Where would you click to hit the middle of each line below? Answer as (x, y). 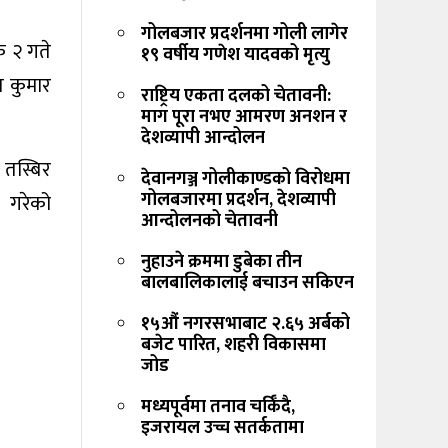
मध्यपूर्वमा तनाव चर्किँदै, (218, 407)
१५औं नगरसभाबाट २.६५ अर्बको (245, 324)
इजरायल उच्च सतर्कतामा (222, 428)
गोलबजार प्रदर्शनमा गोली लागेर (244, 34)
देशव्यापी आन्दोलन (203, 138)
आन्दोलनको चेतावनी (209, 221)
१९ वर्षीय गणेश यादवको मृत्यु (235, 55)
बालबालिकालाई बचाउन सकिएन (247, 283)
